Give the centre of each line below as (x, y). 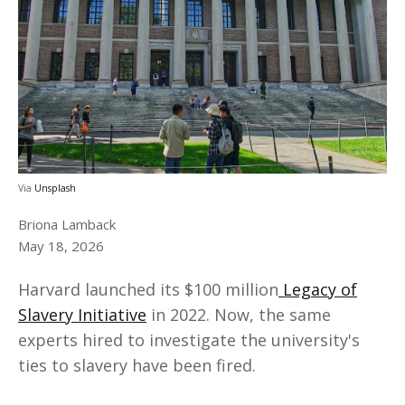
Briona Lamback (67, 224)
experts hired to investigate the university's (189, 340)
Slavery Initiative (82, 315)
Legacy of (318, 290)
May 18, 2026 (61, 245)
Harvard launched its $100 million (148, 290)
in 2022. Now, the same (239, 315)
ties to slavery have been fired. (137, 366)
